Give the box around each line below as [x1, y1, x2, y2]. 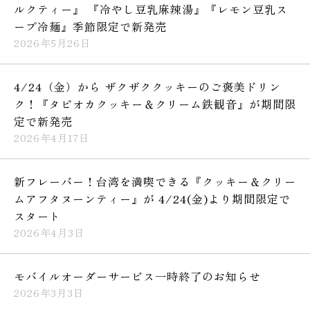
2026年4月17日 [14, 129, 89, 145]
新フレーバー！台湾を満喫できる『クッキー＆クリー [14, 172, 296, 190]
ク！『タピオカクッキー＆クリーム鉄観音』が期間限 [14, 95, 296, 112]
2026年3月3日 [14, 284, 84, 300]
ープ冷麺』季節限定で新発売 [14, 17, 167, 35]
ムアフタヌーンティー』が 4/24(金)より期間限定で [14, 190, 291, 207]
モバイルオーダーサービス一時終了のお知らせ [14, 267, 261, 284]
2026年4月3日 [14, 224, 84, 239]
